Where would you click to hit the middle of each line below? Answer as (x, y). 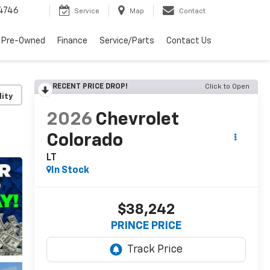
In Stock (70, 171)
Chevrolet (137, 120)
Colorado (84, 141)
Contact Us (189, 41)
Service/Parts (127, 41)
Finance (72, 41)
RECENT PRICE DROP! (90, 87)
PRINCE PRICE (146, 226)
